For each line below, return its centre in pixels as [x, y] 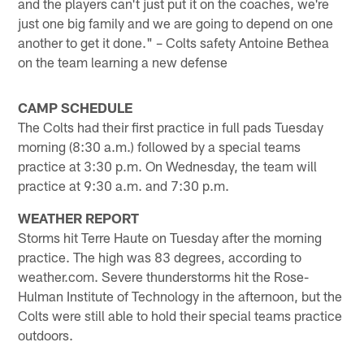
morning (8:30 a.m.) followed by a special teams [160, 146]
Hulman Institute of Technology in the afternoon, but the [180, 295]
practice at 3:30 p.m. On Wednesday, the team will [168, 165]
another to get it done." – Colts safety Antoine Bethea [174, 42]
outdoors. [46, 334]
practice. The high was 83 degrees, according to [160, 256]
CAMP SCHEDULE [76, 107]
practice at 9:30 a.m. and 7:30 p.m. [124, 185]
